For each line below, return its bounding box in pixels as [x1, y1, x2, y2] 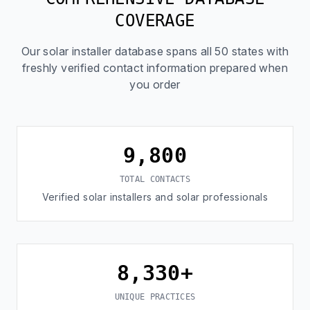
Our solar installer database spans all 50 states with [21, 44, 289, 58]
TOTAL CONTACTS [119, 174, 191, 184]
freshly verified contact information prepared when [22, 61, 288, 75]
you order [129, 77, 181, 91]
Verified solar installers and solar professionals [42, 191, 268, 203]
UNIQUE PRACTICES [114, 292, 196, 302]
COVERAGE [115, 11, 195, 30]
